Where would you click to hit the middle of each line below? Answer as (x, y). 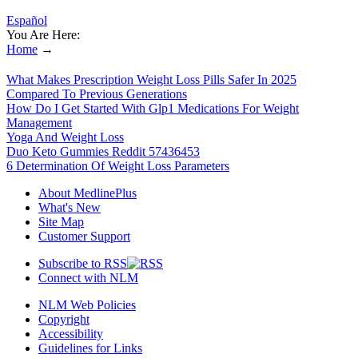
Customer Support (84, 236)
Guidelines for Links (90, 348)
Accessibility (71, 333)
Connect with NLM (88, 277)
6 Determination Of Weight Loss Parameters (118, 165)
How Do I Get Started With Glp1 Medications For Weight (153, 108)
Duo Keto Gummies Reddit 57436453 (103, 151)
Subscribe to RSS (83, 263)
